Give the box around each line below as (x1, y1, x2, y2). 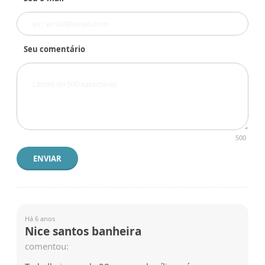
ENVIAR (33, 153, 62, 164)
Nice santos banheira (25, 224, 141, 240)
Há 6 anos (25, 214, 55, 224)
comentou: (25, 240, 69, 253)
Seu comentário (24, 44, 85, 55)
